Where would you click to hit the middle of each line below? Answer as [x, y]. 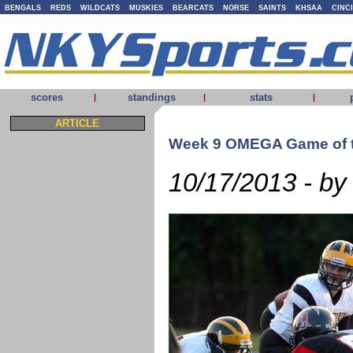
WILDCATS [100, 8]
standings [152, 97]
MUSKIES [146, 8]
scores [46, 97]
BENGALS [23, 8]
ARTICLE [77, 123]
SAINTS [272, 8]
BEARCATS [193, 8]
